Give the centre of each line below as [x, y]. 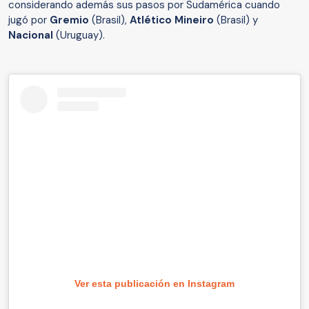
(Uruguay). [82, 35]
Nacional [32, 35]
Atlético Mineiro [172, 20]
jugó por [29, 20]
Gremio [71, 20]
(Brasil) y [236, 20]
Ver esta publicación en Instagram [154, 283]
